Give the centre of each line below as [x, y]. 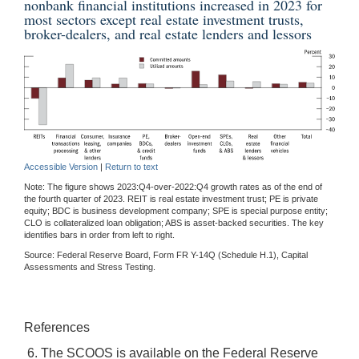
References [57, 327]
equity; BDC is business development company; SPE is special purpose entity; [176, 210]
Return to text [131, 166]
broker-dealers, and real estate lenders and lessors [168, 33]
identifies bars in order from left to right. [99, 234]
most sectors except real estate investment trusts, [164, 19]
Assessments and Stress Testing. [90, 266]
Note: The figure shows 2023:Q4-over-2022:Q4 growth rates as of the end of [173, 186]
